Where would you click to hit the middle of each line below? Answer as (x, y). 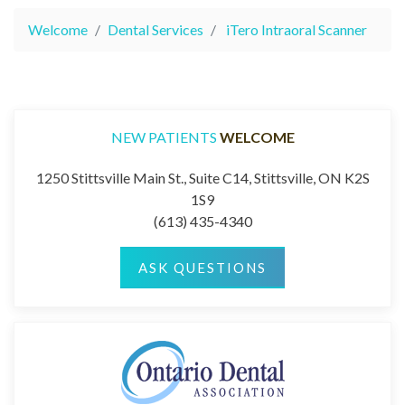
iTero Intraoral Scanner (297, 29)
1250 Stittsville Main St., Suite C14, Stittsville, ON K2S (202, 177)
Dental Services (155, 29)
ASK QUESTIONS (202, 267)
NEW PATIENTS (165, 137)
